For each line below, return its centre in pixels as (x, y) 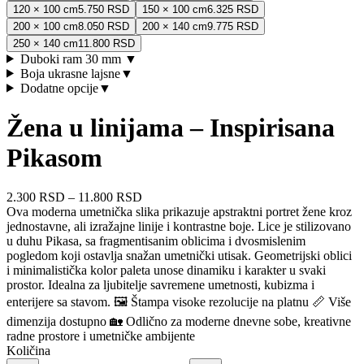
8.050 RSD (104, 26)
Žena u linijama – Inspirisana (171, 128)
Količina (28, 351)
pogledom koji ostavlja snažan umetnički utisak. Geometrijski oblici (179, 256)
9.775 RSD (233, 26)
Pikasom (54, 158)
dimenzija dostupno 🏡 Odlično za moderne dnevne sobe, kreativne (179, 322)
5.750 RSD (104, 9)
